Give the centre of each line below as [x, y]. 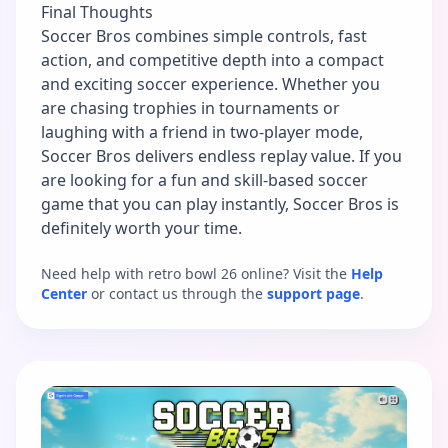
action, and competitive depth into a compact [212, 59]
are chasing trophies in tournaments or [190, 107]
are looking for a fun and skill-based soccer [204, 179]
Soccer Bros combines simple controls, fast [204, 35]
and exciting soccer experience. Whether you [210, 83]
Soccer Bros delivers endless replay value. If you [221, 155]
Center [64, 293]
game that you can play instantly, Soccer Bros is [220, 203]
